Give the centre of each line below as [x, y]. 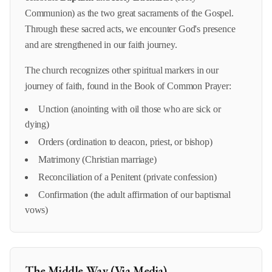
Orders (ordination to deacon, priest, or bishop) [125, 142]
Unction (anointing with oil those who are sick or [130, 109]
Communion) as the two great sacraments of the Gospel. [129, 13]
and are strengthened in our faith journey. [101, 45]
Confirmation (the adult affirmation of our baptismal [134, 195]
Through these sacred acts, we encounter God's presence [130, 29]
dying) [37, 124]
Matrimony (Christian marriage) [97, 159]
